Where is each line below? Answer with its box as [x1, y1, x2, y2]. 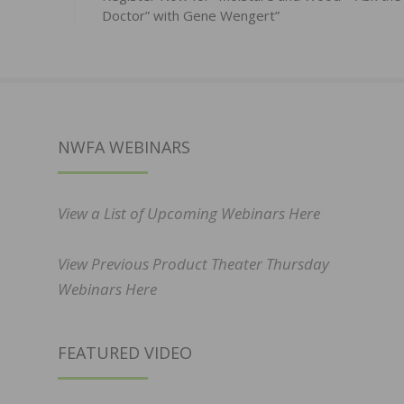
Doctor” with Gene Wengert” [101, 6, 280, 25]
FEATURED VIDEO [58, 342, 192, 364]
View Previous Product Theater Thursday [58, 253, 329, 275]
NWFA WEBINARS [58, 136, 190, 159]
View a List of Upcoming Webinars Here [58, 203, 320, 225]
